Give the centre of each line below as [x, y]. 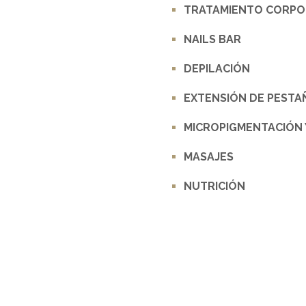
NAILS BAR [212, 40]
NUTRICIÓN [214, 186]
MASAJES [208, 157]
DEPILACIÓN [217, 69]
